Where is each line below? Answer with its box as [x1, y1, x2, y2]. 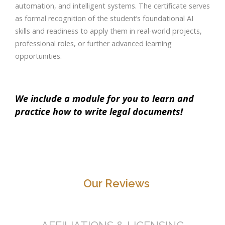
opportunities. [15, 51, 62, 61]
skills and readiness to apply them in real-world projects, [15, 26, 202, 36]
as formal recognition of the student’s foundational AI [15, 14, 193, 24]
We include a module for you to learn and [15, 92, 194, 105]
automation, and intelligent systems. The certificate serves [15, 1, 210, 11]
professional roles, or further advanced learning [15, 39, 172, 49]
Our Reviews [83, 177, 150, 190]
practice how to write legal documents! [15, 105, 183, 118]
